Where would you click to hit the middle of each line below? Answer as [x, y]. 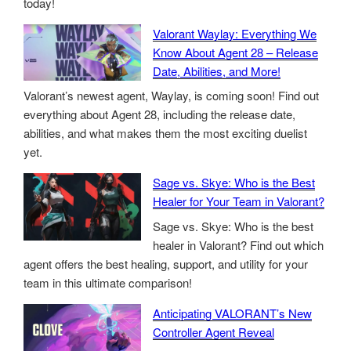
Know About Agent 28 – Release [235, 52]
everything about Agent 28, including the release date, [159, 114]
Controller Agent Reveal [213, 331]
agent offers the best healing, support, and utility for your [166, 263]
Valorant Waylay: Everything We [235, 33]
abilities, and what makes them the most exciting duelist [165, 133]
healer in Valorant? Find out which [238, 244]
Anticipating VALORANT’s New [232, 313]
